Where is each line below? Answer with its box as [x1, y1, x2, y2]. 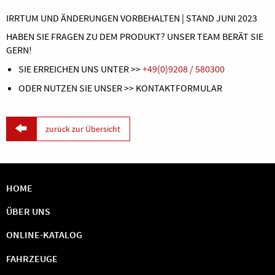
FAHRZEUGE [6, 252, 58, 265]
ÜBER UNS [6, 204, 50, 217]
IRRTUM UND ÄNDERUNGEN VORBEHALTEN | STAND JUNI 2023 [6, 11, 257, 24]
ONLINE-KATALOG [6, 228, 82, 241]
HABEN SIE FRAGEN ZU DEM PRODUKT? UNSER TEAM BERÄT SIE [6, 29, 263, 42]
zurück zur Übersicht [45, 123, 121, 135]
